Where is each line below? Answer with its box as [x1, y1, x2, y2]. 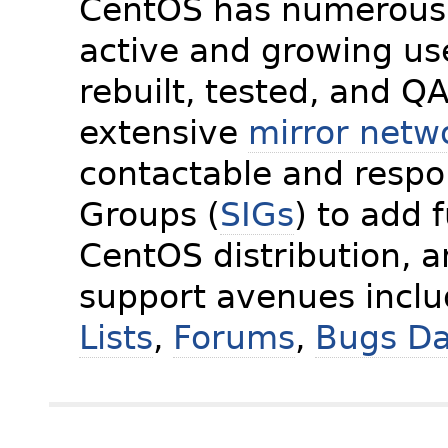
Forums [173, 317, 296, 357]
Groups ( [79, 194, 221, 234]
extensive [79, 112, 249, 152]
